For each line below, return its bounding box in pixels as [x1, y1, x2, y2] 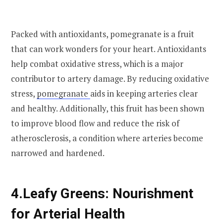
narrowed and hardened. [11, 147, 105, 159]
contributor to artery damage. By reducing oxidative [11, 73, 209, 85]
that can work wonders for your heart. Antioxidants [11, 43, 206, 55]
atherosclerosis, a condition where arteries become [11, 132, 203, 144]
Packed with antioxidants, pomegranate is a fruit [11, 28, 194, 40]
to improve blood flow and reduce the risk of [11, 117, 179, 129]
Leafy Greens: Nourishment [23, 185, 193, 202]
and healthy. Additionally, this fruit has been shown [11, 103, 204, 114]
